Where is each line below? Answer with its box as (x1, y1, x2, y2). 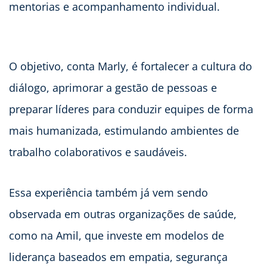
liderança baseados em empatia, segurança (9, 250, 228, 265)
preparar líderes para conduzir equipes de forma (9, 102, 253, 117)
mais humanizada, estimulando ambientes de (9, 123, 239, 138)
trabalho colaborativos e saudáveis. (9, 145, 187, 160)
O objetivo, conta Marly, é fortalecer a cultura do (9, 59, 252, 74)
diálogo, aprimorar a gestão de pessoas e (9, 80, 217, 95)
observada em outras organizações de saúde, (9, 207, 237, 222)
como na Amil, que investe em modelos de (9, 228, 224, 243)
